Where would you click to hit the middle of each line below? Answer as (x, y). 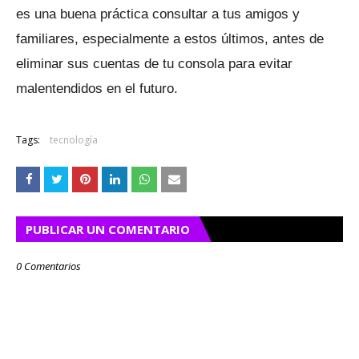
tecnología (74, 140)
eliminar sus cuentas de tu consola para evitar (154, 64)
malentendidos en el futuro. (99, 89)
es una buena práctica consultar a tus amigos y (158, 14)
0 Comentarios (48, 266)
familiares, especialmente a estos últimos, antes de (170, 39)
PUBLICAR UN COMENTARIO (108, 230)
